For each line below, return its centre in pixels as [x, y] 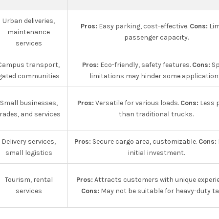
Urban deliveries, [29, 21]
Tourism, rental [29, 180]
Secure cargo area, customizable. [144, 142]
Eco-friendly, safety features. [145, 65]
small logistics [29, 153]
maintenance [29, 32]
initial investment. [156, 153]
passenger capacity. [156, 37]
